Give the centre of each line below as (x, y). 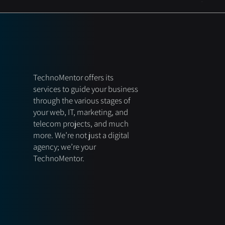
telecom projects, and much (81, 124)
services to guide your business (85, 89)
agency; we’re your (64, 147)
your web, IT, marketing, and (80, 112)
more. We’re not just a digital (81, 135)
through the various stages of (82, 101)
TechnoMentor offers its (73, 78)
